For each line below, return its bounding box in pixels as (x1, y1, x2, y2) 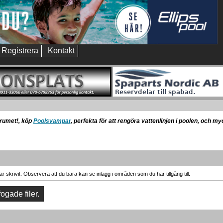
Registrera (1, 46, 38, 55)
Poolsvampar (33, 117, 71, 125)
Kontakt (48, 46, 75, 55)
